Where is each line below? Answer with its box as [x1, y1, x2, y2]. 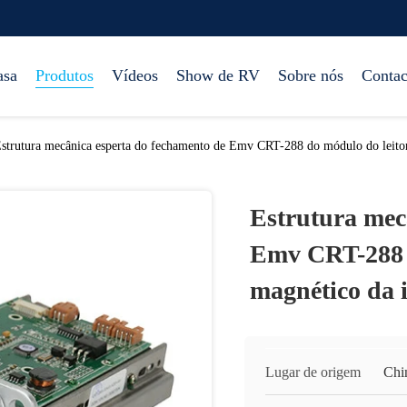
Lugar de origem [265, 364, 361, 380]
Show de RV [176, 66, 260, 84]
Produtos [35, 66, 94, 84]
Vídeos [112, 66, 158, 84]
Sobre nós [278, 66, 343, 84]
